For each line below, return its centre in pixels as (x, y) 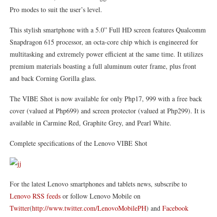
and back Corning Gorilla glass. (53, 78)
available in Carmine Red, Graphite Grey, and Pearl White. (91, 123)
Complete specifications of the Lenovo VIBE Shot (78, 143)
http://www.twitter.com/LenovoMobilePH (89, 208)
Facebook (175, 208)
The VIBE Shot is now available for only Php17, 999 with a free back (106, 99)
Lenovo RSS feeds (35, 196)
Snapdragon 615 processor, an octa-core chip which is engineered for (104, 42)
